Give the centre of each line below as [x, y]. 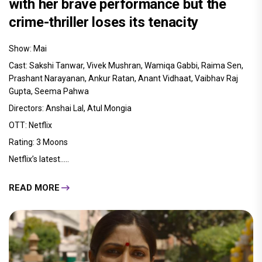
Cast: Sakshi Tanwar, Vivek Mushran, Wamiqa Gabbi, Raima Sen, [126, 66]
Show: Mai [28, 49]
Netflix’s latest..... [39, 159]
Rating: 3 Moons [38, 142]
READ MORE [34, 187]
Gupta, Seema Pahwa [49, 92]
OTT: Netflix [30, 125]
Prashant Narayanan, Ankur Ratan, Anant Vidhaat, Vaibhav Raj [123, 79]
